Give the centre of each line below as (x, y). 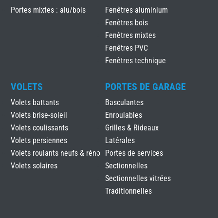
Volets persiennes (39, 141)
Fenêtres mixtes (130, 36)
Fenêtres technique (135, 61)
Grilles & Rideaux (132, 128)
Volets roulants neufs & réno (56, 153)
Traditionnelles (128, 191)
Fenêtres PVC (126, 48)
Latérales (120, 141)
